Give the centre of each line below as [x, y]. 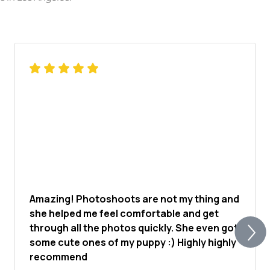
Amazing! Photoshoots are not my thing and [134, 199]
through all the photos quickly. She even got [133, 228]
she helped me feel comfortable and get [124, 213]
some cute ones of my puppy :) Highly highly [133, 242]
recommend [58, 257]
